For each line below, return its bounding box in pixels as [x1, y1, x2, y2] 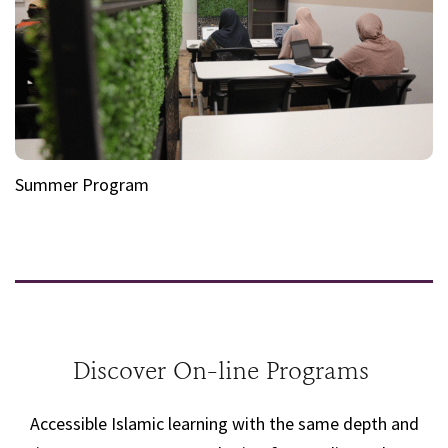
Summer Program [15, 173, 153, 197]
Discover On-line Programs [72, 360, 376, 387]
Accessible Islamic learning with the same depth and [29, 412, 419, 436]
